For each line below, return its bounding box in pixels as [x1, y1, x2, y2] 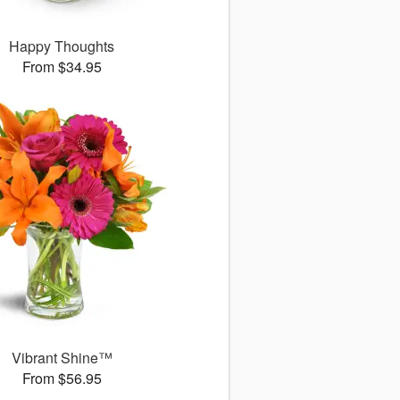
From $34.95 [21, 56, 102, 78]
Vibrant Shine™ [11, 347, 112, 369]
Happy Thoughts [9, 36, 115, 57]
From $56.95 [21, 368, 102, 389]
